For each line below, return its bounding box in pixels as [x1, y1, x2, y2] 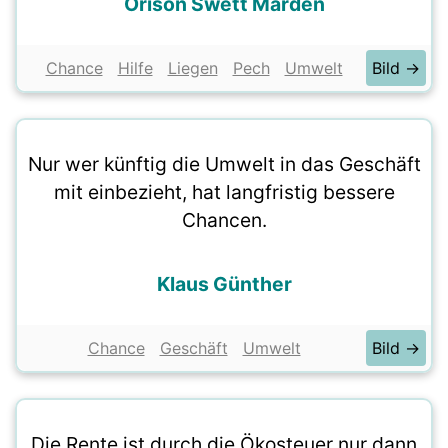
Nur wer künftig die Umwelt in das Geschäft [27, 152, 421, 176]
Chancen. [181, 208, 267, 232]
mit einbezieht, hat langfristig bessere [53, 180, 395, 204]
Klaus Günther [156, 272, 292, 296]
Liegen [167, 58, 218, 78]
